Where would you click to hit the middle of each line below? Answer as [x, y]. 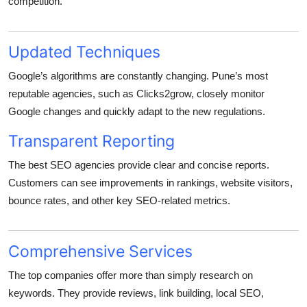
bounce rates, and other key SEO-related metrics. [119, 201]
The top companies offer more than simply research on [131, 275]
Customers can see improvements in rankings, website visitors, [150, 183]
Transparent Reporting [91, 141]
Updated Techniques [84, 52]
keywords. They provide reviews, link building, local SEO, [136, 293]
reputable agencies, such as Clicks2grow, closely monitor [136, 94]
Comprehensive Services [100, 251]
